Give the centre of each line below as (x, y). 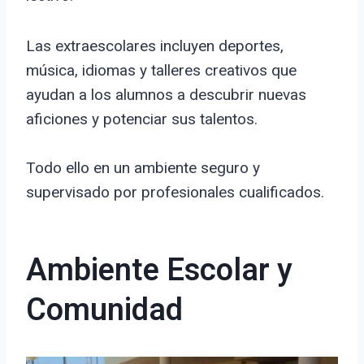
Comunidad (104, 311)
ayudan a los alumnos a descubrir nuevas (166, 95)
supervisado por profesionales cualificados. (175, 193)
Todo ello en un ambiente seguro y (143, 168)
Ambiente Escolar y (159, 271)
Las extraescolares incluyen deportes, (155, 46)
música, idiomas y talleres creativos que (161, 71)
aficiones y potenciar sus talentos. (142, 119)
